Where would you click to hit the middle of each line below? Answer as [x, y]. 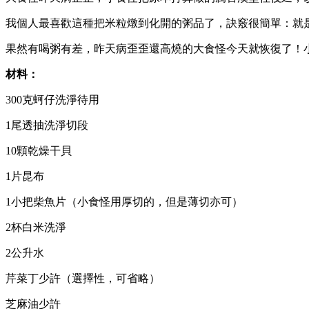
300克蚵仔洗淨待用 [52, 99]
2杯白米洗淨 [36, 227]
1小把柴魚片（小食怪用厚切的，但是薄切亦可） [124, 201]
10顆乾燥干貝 [39, 150]
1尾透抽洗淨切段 [47, 125]
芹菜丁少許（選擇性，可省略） [83, 278]
